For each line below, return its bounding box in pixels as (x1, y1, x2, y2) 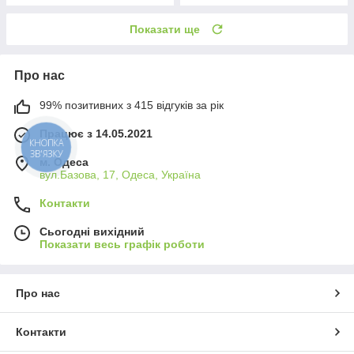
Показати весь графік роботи (40, 237, 205, 250)
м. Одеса (40, 155, 88, 168)
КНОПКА (35, 137, 58, 149)
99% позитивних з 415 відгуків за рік (40, 98, 224, 111)
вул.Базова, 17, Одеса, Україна (40, 168, 201, 181)
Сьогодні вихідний (40, 224, 145, 238)
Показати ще (130, 22, 200, 36)
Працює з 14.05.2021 (40, 126, 153, 140)
